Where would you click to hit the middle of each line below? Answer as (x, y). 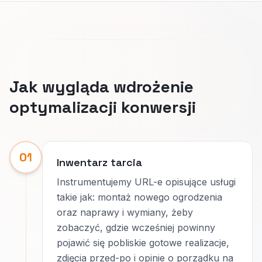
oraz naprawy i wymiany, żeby (125, 212)
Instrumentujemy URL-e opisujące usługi (146, 182)
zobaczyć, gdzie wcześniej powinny (136, 227)
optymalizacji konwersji (103, 107)
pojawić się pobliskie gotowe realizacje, (143, 243)
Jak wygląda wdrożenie (101, 87)
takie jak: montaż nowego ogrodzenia (139, 197)
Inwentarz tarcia (99, 162)
